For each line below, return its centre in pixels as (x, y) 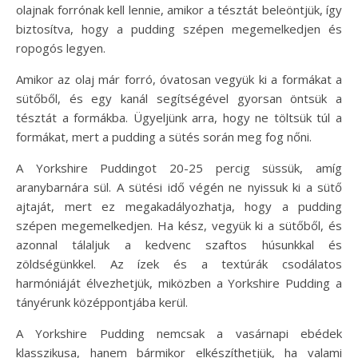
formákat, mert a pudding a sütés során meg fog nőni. (164, 136)
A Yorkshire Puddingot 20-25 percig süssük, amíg (179, 167)
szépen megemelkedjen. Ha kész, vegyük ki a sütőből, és (179, 225)
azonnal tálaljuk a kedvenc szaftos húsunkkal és (179, 244)
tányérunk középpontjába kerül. (102, 302)
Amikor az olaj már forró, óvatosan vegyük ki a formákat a (179, 79)
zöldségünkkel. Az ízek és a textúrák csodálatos (179, 263)
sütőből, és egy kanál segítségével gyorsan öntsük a (179, 98)
